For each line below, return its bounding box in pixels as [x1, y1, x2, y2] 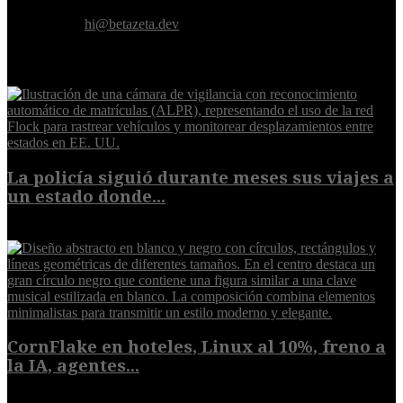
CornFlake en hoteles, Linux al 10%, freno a [7, 337, 386, 357]
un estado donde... [7, 186, 166, 206]
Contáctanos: [7, 15, 85, 31]
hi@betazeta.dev [85, 15, 179, 31]
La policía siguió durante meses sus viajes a [7, 167, 394, 187]
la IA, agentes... [7, 356, 139, 376]
